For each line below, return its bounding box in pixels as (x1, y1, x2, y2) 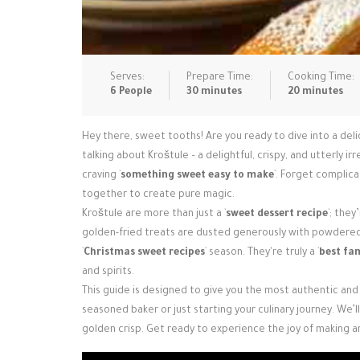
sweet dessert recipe (226, 209, 328, 220)
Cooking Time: (288, 72, 354, 84)
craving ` (82, 170, 121, 182)
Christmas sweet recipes (84, 247, 205, 259)
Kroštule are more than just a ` (82, 209, 226, 220)
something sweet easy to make (121, 170, 274, 182)
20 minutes (288, 87, 343, 98)
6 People (110, 87, 152, 98)
